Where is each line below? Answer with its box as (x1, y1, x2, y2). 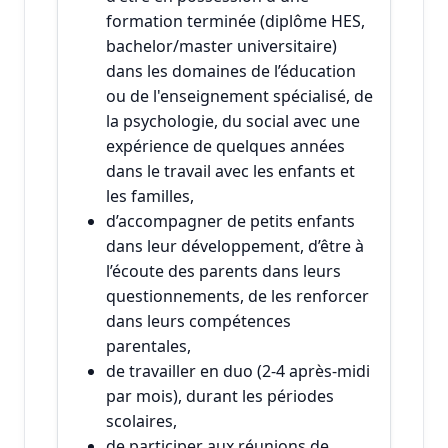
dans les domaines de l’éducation (106, 59, 356, 82)
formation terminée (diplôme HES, (106, 9, 365, 32)
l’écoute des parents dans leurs (106, 259, 341, 282)
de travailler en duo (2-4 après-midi (106, 359, 370, 382)
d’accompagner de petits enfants (106, 209, 355, 232)
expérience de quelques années (106, 134, 345, 157)
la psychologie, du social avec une (106, 109, 360, 132)
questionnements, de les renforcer (106, 284, 369, 307)
